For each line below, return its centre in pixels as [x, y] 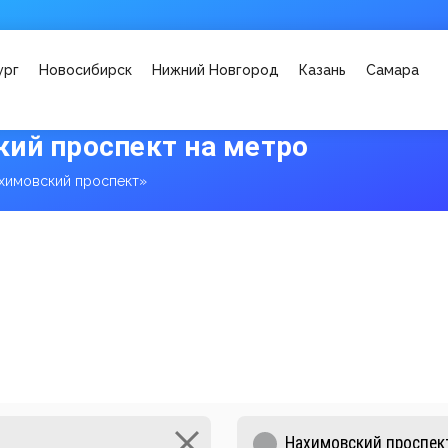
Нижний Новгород [215, 70]
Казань [322, 70]
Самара [392, 70]
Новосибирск [85, 70]
